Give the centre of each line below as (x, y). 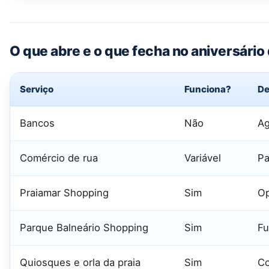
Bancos (37, 123)
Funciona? (208, 89)
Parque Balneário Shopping (84, 227)
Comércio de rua (59, 158)
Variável (203, 158)
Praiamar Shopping (64, 192)
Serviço (37, 89)
